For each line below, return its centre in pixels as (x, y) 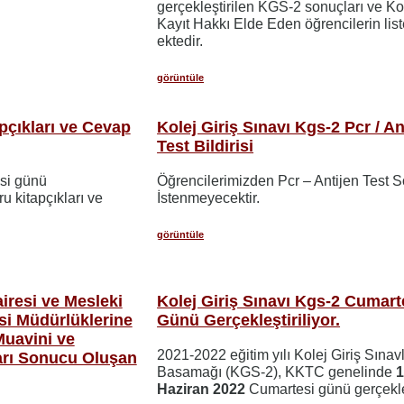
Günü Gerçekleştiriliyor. (249, 320)
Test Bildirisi (206, 146)
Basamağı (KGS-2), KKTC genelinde (277, 372)
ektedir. (180, 41)
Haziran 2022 (202, 389)
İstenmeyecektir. (209, 197)
